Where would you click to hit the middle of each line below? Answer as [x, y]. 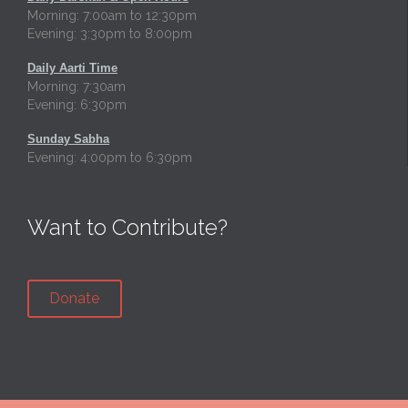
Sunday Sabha [68, 138]
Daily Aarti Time [72, 68]
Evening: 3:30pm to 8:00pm [110, 34]
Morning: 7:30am [76, 87]
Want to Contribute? [127, 227]
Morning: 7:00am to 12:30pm [112, 16]
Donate [75, 298]
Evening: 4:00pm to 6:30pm [110, 157]
